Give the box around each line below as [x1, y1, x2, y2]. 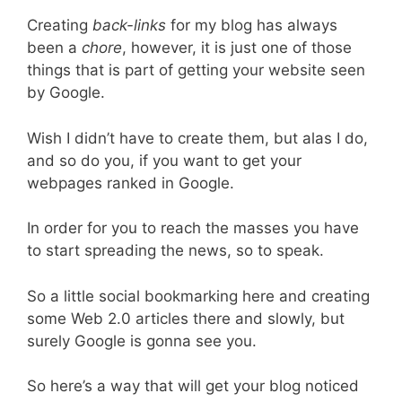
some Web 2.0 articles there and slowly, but [27, 309, 345, 328]
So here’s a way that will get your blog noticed [27, 377, 359, 396]
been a [27, 39, 82, 57]
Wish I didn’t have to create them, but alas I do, [27, 128, 368, 147]
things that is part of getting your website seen [27, 61, 365, 80]
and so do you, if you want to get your [27, 151, 301, 170]
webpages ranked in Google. [27, 173, 234, 192]
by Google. [27, 83, 105, 102]
